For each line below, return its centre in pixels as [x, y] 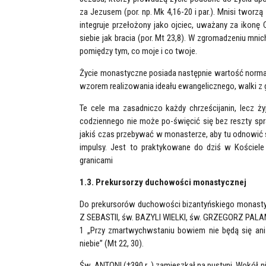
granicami [96, 160]
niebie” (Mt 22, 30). [112, 243]
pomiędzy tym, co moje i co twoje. [139, 51]
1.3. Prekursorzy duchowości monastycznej [163, 182]
